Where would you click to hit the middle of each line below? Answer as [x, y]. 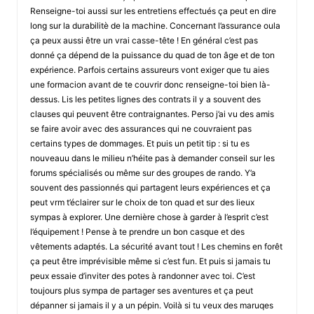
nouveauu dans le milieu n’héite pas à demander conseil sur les [152, 158]
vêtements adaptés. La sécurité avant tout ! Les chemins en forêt [156, 246]
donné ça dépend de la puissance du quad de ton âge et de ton [152, 55]
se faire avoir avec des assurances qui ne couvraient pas [141, 128]
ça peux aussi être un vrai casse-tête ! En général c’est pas [144, 40]
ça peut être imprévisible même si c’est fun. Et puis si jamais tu [150, 261]
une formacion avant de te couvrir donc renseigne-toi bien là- [150, 84]
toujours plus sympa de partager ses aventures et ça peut [141, 290]
